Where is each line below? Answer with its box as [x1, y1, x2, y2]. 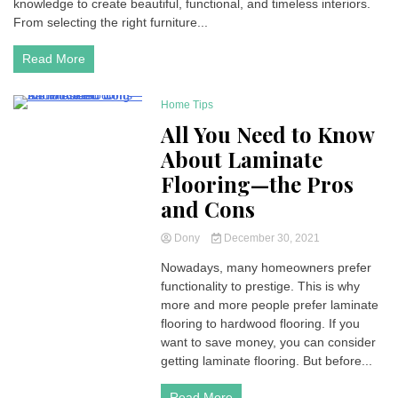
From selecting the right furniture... [13, 15, 208, 29]
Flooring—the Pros [161, 170, 354, 198]
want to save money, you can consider [161, 335, 377, 349]
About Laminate [161, 145, 323, 173]
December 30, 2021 [220, 232, 320, 244]
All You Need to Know [161, 120, 375, 148]
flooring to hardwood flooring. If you [161, 316, 361, 330]
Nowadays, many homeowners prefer [161, 260, 372, 275]
